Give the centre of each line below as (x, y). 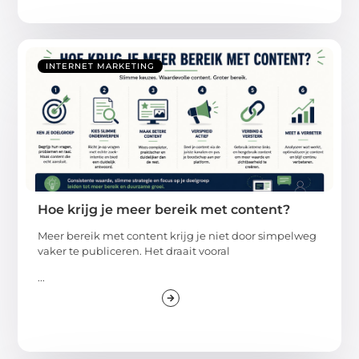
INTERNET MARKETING (101, 66)
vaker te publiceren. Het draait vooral (134, 250)
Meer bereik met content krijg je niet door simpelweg (177, 235)
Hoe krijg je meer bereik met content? (164, 209)
